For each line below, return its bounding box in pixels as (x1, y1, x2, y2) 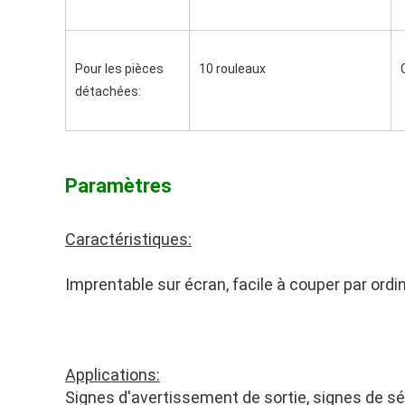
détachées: (75, 84, 141, 99)
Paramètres (65, 174, 172, 197)
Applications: (65, 365, 160, 384)
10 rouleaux (199, 61, 266, 76)
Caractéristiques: (65, 230, 192, 249)
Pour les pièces (75, 61, 164, 76)
